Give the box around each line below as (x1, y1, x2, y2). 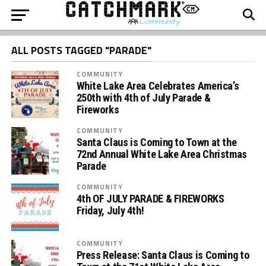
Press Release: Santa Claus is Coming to (76, 249, 250, 261)
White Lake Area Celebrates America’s (76, 80, 239, 92)
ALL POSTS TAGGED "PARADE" (11, 42, 151, 58)
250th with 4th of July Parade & (76, 91, 211, 104)
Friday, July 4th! (76, 204, 144, 217)
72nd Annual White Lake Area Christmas (76, 148, 247, 160)
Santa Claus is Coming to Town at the (76, 136, 237, 148)
